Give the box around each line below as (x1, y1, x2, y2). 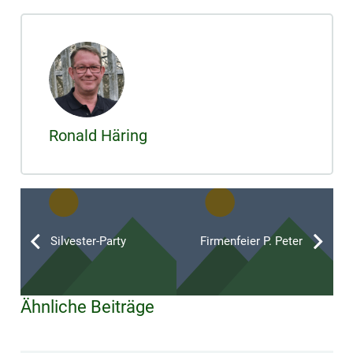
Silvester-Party (50, 234, 126, 249)
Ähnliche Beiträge (20, 295, 154, 317)
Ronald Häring (48, 125, 147, 145)
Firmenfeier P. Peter (200, 234, 303, 249)
